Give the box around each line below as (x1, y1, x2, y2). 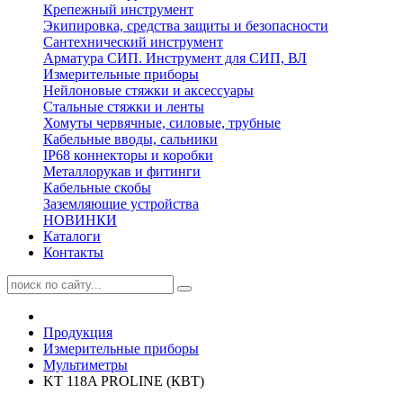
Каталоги (43, 228, 101, 244)
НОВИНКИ (43, 212, 117, 228)
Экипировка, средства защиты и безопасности (43, 18, 328, 33)
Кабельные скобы (43, 180, 151, 195)
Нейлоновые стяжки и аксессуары (43, 83, 254, 98)
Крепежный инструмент (43, 2, 193, 17)
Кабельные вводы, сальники (43, 131, 218, 147)
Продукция (43, 325, 112, 340)
